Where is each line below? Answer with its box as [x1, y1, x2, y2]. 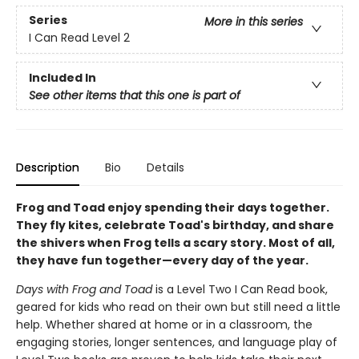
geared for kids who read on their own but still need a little [16, 298, 341, 315]
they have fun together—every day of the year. [16, 252, 309, 268]
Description [16, 159, 79, 175]
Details [147, 159, 184, 175]
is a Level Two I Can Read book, [155, 280, 328, 297]
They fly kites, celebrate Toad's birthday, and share [16, 216, 334, 233]
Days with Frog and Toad [16, 280, 155, 297]
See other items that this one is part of [29, 87, 240, 103]
